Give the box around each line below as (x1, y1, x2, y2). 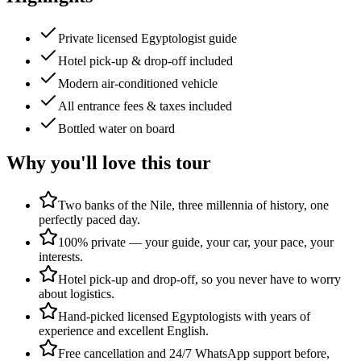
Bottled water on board (58, 122, 175, 136)
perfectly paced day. (39, 213, 140, 227)
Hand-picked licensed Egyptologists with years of (58, 309, 310, 324)
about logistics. (39, 287, 114, 301)
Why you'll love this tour (6, 152, 211, 174)
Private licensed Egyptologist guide (58, 31, 237, 46)
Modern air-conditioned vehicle (58, 77, 218, 91)
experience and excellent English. (39, 324, 209, 338)
